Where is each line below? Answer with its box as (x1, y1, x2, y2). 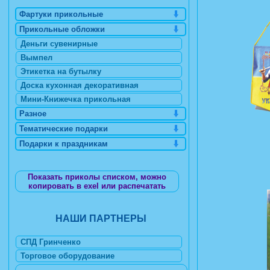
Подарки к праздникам (19, 139, 108, 148)
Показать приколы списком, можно (27, 172, 166, 181)
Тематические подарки (19, 124, 108, 133)
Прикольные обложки (19, 25, 105, 34)
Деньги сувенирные (20, 39, 98, 48)
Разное (19, 109, 46, 118)
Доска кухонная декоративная (20, 81, 139, 90)
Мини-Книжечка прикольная (20, 95, 131, 104)
